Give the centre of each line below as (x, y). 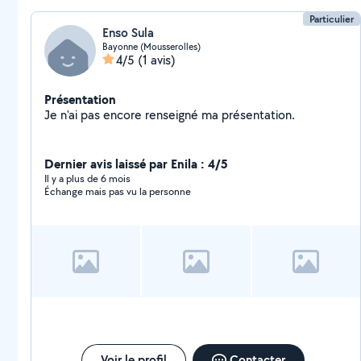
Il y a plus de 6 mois (87, 178)
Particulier (332, 19)
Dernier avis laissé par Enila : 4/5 (136, 164)
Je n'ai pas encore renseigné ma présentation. (258, 115)
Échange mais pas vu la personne (118, 191)
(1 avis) (157, 60)
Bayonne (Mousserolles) (151, 46)
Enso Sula (128, 33)
